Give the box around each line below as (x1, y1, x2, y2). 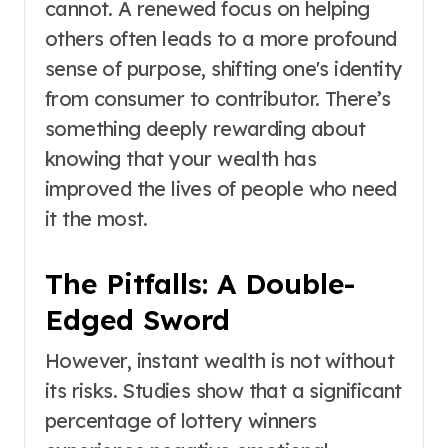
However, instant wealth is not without (45, 348, 395, 373)
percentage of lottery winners (45, 408, 317, 433)
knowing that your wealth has (45, 146, 317, 171)
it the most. (45, 206, 148, 231)
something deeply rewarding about (45, 116, 366, 141)
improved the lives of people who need (45, 176, 397, 201)
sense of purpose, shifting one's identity (45, 56, 403, 81)
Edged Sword (45, 302, 230, 337)
